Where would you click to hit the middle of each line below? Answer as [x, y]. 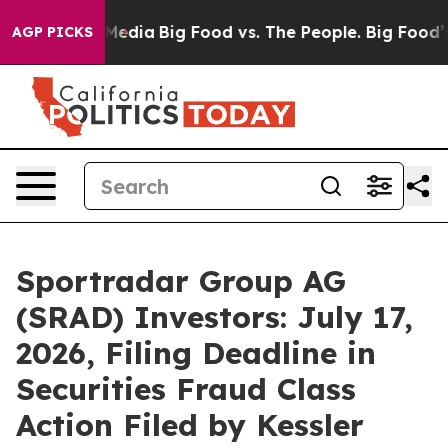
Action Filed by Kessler [190, 425]
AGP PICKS [52, 32]
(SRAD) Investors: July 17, [214, 317]
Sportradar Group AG [181, 281]
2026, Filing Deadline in [196, 353]
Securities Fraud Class [186, 389]
